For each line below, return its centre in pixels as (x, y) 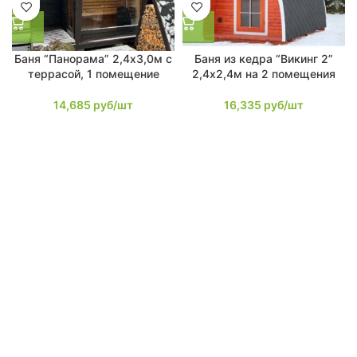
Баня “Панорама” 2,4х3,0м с (93, 59)
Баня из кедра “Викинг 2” (264, 59)
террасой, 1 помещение (93, 74)
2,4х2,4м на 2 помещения (264, 74)
